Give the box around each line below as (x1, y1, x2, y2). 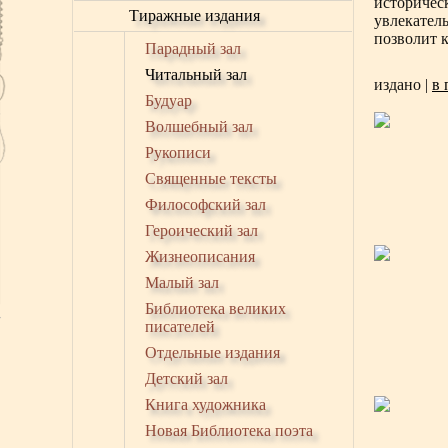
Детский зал (145, 370, 228, 387)
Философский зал (145, 196, 266, 213)
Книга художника (145, 396, 266, 413)
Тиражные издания (129, 7, 260, 24)
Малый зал (145, 274, 219, 291)
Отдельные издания (145, 344, 280, 361)
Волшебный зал (145, 118, 253, 135)
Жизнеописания (145, 248, 255, 265)
